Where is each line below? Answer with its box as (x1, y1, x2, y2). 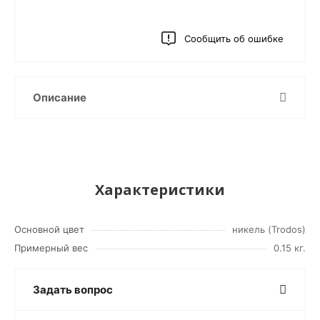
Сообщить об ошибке (184, 33, 284, 44)
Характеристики (95, 180, 225, 199)
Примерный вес (14, 242, 88, 254)
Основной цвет (14, 224, 84, 235)
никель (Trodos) (232, 224, 306, 235)
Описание (33, 91, 86, 104)
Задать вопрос (33, 283, 113, 296)
